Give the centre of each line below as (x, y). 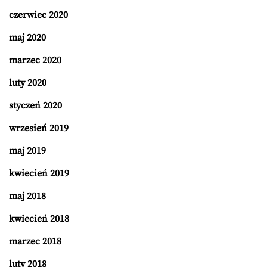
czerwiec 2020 (38, 15)
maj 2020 (27, 37)
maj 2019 (27, 150)
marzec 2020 (35, 60)
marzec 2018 (35, 241)
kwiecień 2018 (39, 218)
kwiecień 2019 (39, 173)
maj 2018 (27, 196)
